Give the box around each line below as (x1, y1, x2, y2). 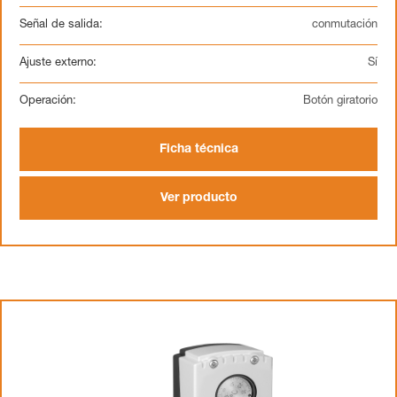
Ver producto (160, 192, 237, 205)
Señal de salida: (19, 19, 103, 31)
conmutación (312, 19, 378, 31)
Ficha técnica (159, 144, 238, 156)
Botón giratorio (303, 96, 378, 107)
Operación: (19, 96, 76, 107)
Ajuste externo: (19, 58, 97, 69)
